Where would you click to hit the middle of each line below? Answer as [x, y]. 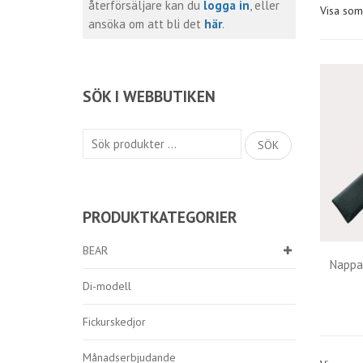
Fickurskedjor [114, 322]
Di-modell [107, 286]
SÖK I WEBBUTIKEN [149, 96]
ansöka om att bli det [146, 24]
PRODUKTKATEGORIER [160, 217]
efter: [95, 156]
